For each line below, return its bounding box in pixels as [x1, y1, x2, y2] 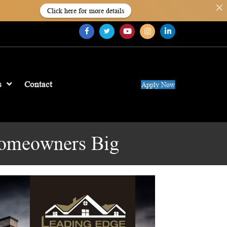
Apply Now [141, 80, 175, 89]
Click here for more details [47, 7, 124, 15]
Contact [24, 80, 52, 90]
